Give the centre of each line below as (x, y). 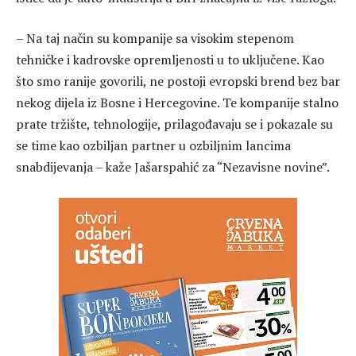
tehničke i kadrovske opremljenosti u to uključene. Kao (170, 60)
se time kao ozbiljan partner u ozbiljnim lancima (153, 146)
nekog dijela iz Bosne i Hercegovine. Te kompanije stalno (177, 103)
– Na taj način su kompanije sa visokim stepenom (155, 39)
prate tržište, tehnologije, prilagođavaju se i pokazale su (174, 124)
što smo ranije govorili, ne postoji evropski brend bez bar (178, 81)
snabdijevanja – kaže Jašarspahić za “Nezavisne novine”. (173, 167)
